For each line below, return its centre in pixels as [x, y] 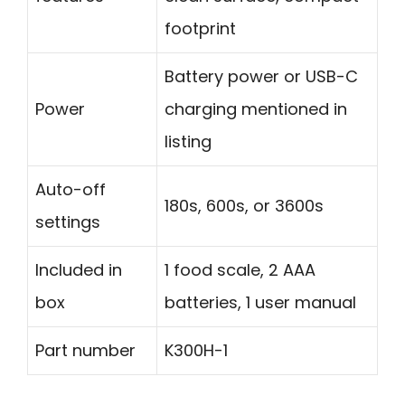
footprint [200, 29]
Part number [85, 351]
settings [68, 222]
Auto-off [71, 190]
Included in [79, 270]
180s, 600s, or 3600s [244, 206]
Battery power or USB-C [261, 77]
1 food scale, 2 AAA [240, 270]
